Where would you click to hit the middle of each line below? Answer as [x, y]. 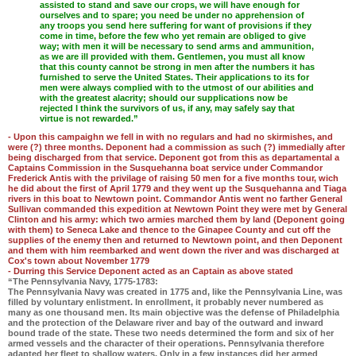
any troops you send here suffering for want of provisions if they [176, 25]
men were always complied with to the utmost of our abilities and [177, 87]
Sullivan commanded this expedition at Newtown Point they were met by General [178, 209]
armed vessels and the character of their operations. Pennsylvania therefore [166, 344]
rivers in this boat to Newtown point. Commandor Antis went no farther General [175, 199]
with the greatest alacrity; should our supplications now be [164, 97]
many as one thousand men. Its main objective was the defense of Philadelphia [174, 313]
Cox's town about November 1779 [79, 261]
